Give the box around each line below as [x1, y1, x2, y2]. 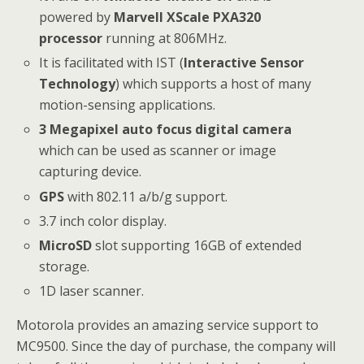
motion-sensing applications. [39, 96, 216, 115]
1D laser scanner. [39, 282, 145, 301]
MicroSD [39, 236, 96, 254]
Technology [39, 75, 116, 93]
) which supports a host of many [115, 75, 312, 93]
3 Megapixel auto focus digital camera [39, 120, 292, 139]
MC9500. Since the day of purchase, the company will [16, 337, 336, 356]
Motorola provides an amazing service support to [16, 316, 318, 335]
